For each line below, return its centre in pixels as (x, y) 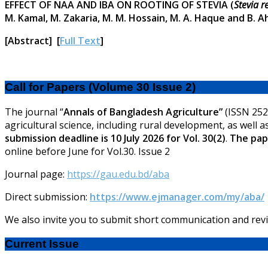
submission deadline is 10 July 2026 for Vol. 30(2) (115, 138)
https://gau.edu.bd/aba (118, 174)
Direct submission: (47, 197)
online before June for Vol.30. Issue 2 (87, 152)
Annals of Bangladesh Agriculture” (143, 112)
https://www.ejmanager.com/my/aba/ (177, 197)
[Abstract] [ (32, 40)
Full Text (80, 40)
